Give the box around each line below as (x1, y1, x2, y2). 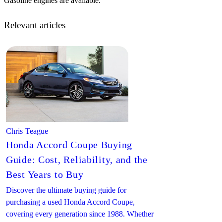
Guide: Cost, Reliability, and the (6, 154, 148, 165)
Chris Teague (6, 126, 49, 135)
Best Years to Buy (6, 168, 84, 180)
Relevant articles (4, 19, 65, 30)
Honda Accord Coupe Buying (6, 139, 133, 150)
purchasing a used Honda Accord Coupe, (6, 197, 135, 206)
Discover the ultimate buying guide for (6, 185, 126, 194)
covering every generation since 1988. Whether (6, 209, 154, 218)
